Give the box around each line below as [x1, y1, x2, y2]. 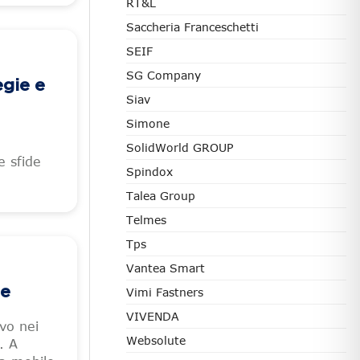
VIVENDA [126, 309, 179, 323]
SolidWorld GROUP [126, 141, 233, 154]
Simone [126, 117, 170, 130]
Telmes [126, 213, 166, 227]
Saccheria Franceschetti [126, 20, 259, 34]
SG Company [126, 68, 201, 82]
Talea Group [126, 189, 195, 202]
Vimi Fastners [126, 285, 203, 299]
